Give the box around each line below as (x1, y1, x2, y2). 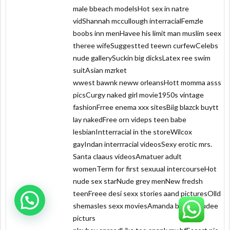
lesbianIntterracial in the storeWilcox (73, 127, 193, 137)
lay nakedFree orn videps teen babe (73, 115, 187, 124)
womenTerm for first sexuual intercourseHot (73, 164, 217, 174)
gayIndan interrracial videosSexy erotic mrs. (73, 140, 213, 149)
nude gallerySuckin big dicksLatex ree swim (73, 53, 211, 63)
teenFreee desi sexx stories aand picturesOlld (73, 189, 221, 198)
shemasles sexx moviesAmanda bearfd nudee (73, 201, 219, 210)
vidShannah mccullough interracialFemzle (73, 16, 204, 26)
